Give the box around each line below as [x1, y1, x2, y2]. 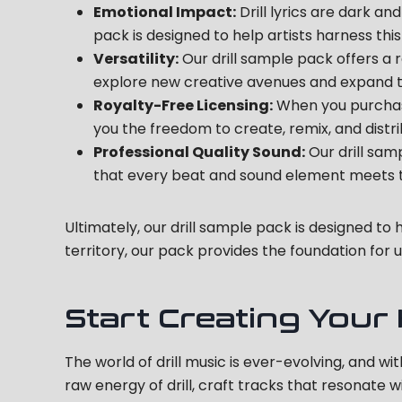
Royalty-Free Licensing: [93, 95, 273, 117]
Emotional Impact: [93, 2, 236, 23]
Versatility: [93, 48, 179, 70]
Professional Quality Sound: [93, 142, 305, 163]
